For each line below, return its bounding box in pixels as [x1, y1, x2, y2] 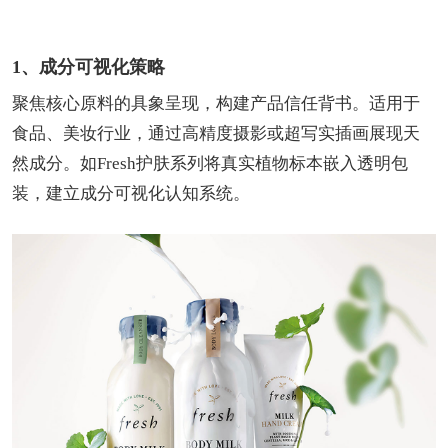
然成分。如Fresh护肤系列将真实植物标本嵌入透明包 [12, 154, 408, 173]
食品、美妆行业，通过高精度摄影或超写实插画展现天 [12, 124, 420, 143]
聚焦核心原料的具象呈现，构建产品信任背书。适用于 [12, 94, 420, 113]
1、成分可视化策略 [12, 57, 165, 77]
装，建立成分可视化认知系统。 [12, 184, 250, 203]
